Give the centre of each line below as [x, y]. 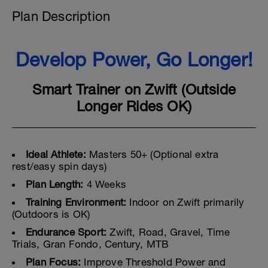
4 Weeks [105, 184]
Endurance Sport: [66, 232]
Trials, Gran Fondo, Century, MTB [91, 244]
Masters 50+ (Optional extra [152, 154]
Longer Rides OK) [134, 106]
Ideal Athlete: [56, 154]
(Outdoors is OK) [51, 214]
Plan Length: [55, 184]
